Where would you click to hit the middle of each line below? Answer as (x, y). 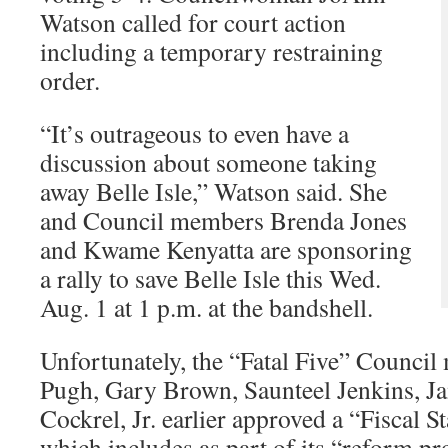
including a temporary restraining (211, 51)
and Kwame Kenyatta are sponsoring (226, 249)
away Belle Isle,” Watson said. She (213, 191)
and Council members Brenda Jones (223, 220)
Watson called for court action (193, 22)
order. (70, 80)
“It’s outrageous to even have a (194, 133)
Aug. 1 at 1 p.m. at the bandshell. (206, 307)
